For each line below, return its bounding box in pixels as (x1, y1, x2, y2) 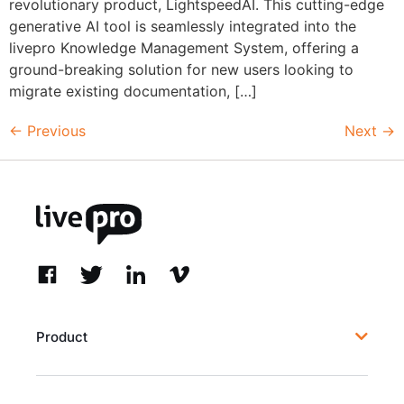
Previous (23, 122, 86, 141)
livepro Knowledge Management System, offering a (9, 39, 359, 58)
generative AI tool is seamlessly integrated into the (9, 17, 356, 36)
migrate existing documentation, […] (9, 82, 257, 101)
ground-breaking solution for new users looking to (9, 60, 353, 79)
